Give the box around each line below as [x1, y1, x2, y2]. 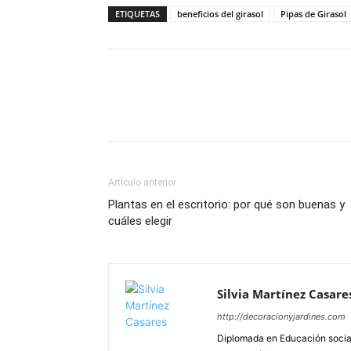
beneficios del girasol [177, 8, 263, 20]
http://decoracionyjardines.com [217, 311, 346, 323]
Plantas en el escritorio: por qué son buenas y [108, 197, 345, 212]
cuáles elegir [108, 214, 172, 229]
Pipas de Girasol [280, 8, 346, 20]
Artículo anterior [108, 177, 176, 189]
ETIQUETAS [115, 8, 160, 20]
